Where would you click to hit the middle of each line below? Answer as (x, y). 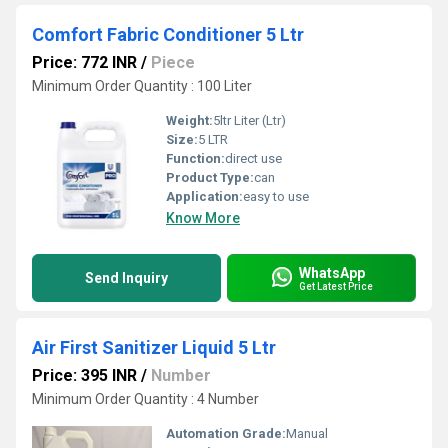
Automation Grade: (226, 433)
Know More (203, 218)
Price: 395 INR (84, 375)
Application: (204, 196)
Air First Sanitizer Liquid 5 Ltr (154, 347)
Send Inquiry (126, 278)
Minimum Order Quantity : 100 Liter (142, 86)
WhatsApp (332, 272)
